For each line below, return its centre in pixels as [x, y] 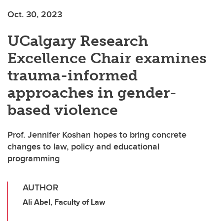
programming [34, 159]
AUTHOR [40, 188]
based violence [63, 110]
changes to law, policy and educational [83, 147]
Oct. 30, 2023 [35, 15]
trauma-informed [73, 76]
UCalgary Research [78, 41]
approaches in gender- [92, 93]
